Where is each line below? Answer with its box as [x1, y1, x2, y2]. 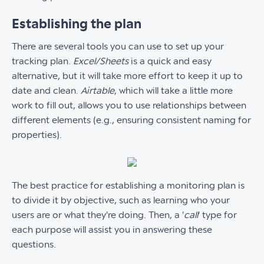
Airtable [81, 85, 114, 96]
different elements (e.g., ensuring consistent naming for [12, 115, 251, 126]
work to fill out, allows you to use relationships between [12, 100, 246, 111]
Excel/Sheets [73, 56, 128, 67]
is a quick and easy [128, 56, 212, 67]
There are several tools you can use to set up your [12, 41, 224, 52]
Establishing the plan [12, 17, 141, 32]
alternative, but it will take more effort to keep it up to [12, 71, 243, 81]
